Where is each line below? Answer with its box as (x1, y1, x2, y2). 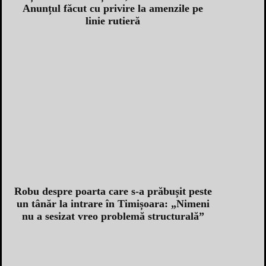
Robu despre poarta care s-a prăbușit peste (14, 185, 212, 197)
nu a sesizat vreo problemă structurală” (21, 210, 204, 222)
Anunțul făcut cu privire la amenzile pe (23, 2, 203, 14)
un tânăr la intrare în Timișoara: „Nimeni (16, 197, 210, 210)
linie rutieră (85, 14, 140, 27)
